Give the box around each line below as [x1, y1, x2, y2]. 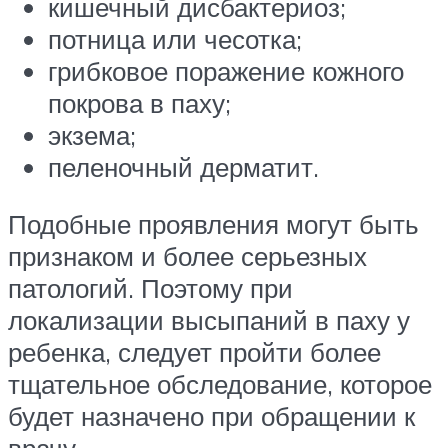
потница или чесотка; [48, 22, 302, 55]
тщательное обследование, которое [8, 368, 432, 401]
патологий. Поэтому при [8, 272, 293, 305]
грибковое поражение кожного [48, 54, 404, 87]
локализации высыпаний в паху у [8, 304, 410, 337]
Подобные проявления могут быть [8, 208, 419, 241]
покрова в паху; [48, 86, 231, 119]
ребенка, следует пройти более [8, 336, 381, 369]
